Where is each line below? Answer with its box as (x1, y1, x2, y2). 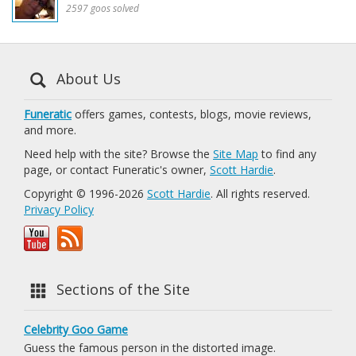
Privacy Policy (24, 202, 94, 217)
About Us (52, 68, 121, 88)
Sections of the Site (52, 279, 190, 299)
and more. (24, 122, 76, 137)
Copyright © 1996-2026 (24, 186, 147, 201)
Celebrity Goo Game (24, 322, 128, 337)
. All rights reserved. (211, 186, 310, 201)
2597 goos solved (66, 2, 139, 14)
